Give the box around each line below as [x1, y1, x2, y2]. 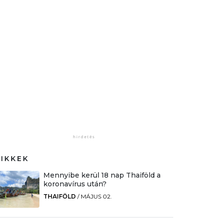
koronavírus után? [43, 179, 107, 188]
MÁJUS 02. [80, 192, 112, 200]
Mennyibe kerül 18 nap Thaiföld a [43, 170, 161, 180]
